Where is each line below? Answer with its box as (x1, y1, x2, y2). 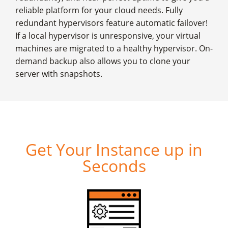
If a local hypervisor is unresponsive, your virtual (15, 30, 201, 42)
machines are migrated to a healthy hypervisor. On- (15, 43, 213, 54)
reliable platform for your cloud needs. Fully (15, 5, 183, 16)
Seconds (82, 155, 146, 177)
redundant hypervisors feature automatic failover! (15, 17, 208, 29)
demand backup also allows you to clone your (15, 55, 190, 67)
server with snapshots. (15, 68, 102, 80)
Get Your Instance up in (25, 138, 203, 161)
